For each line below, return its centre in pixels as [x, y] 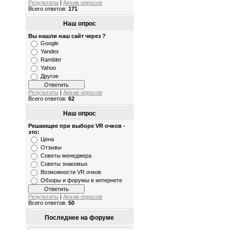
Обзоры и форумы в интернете [81, 180]
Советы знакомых [64, 164]
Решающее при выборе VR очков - [77, 126]
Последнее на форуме [80, 218]
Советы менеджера [66, 156]
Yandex [50, 52]
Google [50, 43]
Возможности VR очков [71, 172]
